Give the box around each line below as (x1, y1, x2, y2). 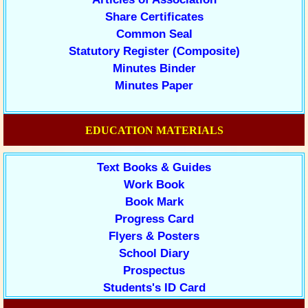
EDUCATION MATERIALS (85, 124, 223, 136)
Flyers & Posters (109, 230, 199, 243)
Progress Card (114, 212, 194, 225)
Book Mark (124, 195, 184, 208)
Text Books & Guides (97, 161, 211, 174)
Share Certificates (104, 10, 203, 23)
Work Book (124, 178, 184, 191)
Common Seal (115, 27, 192, 41)
